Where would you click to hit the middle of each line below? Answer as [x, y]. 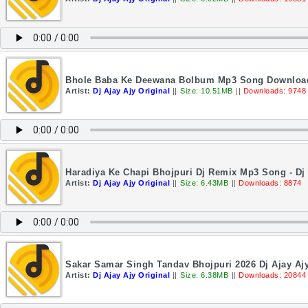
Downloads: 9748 [274, 91]
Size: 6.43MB [204, 183]
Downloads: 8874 [270, 183]
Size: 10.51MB [207, 91]
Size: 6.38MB [204, 275]
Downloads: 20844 [272, 275]
